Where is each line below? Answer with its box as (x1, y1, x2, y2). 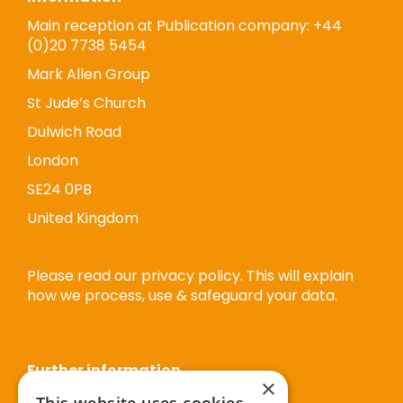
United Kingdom (27, 208, 139, 228)
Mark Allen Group (27, 64, 150, 85)
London (27, 150, 78, 171)
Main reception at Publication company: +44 (27, 15, 342, 36)
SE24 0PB (27, 179, 92, 200)
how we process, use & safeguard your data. (27, 285, 337, 306)
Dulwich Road (27, 121, 121, 142)
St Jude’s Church (27, 93, 146, 113)
